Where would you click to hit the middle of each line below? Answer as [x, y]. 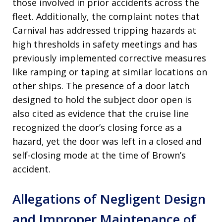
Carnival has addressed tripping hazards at [104, 30]
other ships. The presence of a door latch [101, 86]
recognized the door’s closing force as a [97, 128]
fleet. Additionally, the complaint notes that [106, 17]
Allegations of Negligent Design [109, 199]
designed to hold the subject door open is [102, 100]
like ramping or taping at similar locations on [110, 72]
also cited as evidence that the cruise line [101, 114]
